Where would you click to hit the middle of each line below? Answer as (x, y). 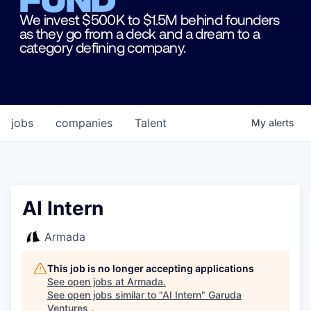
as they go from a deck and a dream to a (140, 33)
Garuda (225, 295)
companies (84, 123)
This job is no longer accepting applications (151, 269)
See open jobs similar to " (105, 295)
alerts (281, 123)
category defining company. (102, 47)
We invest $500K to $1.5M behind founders (149, 19)
